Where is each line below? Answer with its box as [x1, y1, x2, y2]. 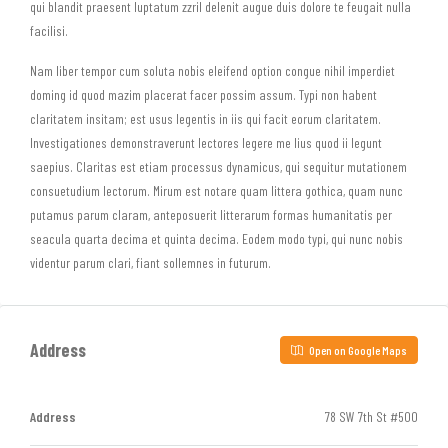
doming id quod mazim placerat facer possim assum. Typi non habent [30, 86, 377, 103]
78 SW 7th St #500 [325, 408, 418, 425]
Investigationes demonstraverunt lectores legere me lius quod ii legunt [30, 134, 382, 151]
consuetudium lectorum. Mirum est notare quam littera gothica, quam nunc [30, 182, 403, 199]
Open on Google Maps [307, 343, 407, 357]
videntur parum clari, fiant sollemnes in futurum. [30, 254, 271, 271]
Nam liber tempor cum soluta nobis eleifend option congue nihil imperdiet [30, 62, 395, 79]
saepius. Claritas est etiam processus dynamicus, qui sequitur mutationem [30, 158, 407, 175]
